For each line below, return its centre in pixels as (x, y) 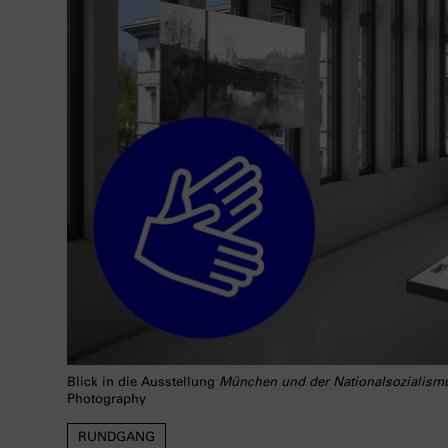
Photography (106, 399)
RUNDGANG (116, 437)
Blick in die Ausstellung (143, 382)
